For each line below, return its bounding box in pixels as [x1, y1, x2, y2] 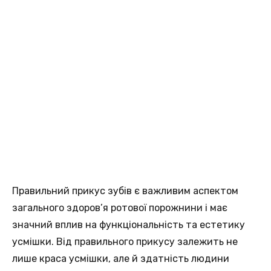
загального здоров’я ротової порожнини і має [12, 201, 227, 214]
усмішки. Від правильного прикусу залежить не [12, 235, 238, 247]
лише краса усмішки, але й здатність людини [12, 252, 229, 264]
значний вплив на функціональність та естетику [12, 218, 245, 230]
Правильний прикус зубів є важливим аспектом [12, 184, 238, 197]
